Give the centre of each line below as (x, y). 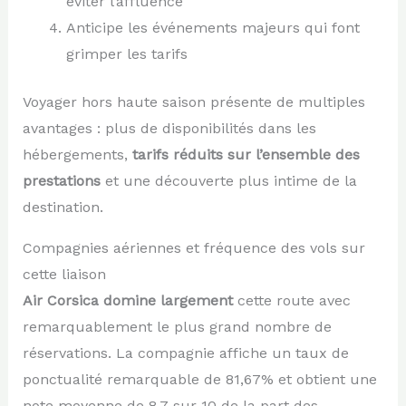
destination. (63, 207)
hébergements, (77, 154)
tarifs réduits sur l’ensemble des (246, 154)
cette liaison (64, 274)
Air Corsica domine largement (127, 300)
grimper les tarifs (126, 53)
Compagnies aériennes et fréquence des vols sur (193, 247)
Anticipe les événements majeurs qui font (213, 27)
